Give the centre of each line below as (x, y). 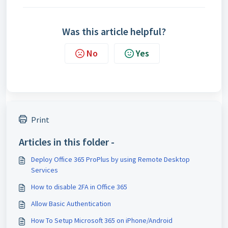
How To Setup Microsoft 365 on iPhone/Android (102, 220)
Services (45, 170)
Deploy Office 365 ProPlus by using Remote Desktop (110, 159)
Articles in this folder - (67, 142)
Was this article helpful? (114, 31)
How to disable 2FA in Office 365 (79, 187)
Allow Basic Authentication (71, 204)
